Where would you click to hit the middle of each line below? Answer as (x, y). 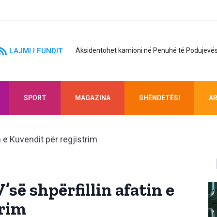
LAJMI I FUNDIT (36, 51)
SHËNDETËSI (159, 98)
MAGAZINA (93, 98)
